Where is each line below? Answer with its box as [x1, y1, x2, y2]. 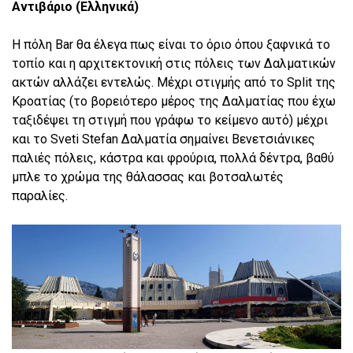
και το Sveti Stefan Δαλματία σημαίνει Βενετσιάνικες [12, 132, 315, 147]
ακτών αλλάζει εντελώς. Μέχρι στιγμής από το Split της [12, 75, 336, 90]
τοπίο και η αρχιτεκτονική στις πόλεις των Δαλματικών [12, 56, 336, 71]
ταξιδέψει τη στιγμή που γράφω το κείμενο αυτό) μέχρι [12, 113, 328, 128]
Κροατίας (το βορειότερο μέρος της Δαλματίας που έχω [12, 94, 336, 109]
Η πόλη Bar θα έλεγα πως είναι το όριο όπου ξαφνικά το [12, 37, 330, 52]
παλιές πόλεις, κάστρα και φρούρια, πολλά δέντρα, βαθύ [12, 150, 334, 165]
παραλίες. [12, 188, 68, 203]
